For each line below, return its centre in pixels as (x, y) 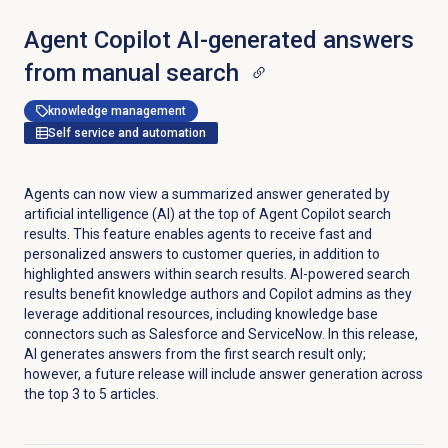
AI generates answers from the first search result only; (194, 354)
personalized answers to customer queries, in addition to (201, 254)
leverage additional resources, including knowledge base (200, 314)
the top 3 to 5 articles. (91, 394)
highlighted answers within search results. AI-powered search (216, 274)
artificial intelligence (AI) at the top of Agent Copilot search (207, 214)
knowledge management (116, 111)
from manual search (131, 73)
